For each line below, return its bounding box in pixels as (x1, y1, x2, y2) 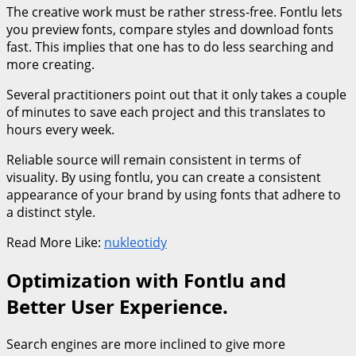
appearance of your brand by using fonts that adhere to (6, 186, 341, 204)
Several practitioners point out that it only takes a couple (6, 86, 346, 104)
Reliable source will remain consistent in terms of (6, 151, 300, 169)
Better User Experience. (6, 293, 228, 320)
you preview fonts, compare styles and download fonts (6, 21, 334, 39)
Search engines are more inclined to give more (6, 335, 285, 354)
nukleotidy (104, 234, 167, 252)
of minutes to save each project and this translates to (6, 103, 326, 122)
